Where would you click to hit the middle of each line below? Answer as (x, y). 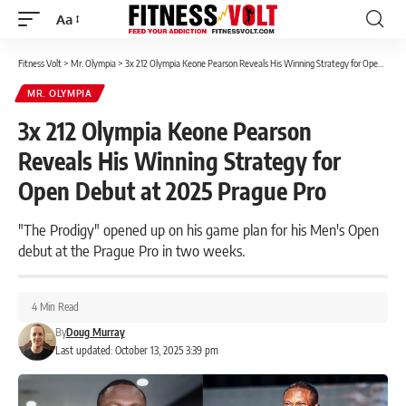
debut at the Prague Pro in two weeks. (131, 250)
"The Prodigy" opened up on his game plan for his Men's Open (198, 229)
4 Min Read (55, 307)
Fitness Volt (40, 63)
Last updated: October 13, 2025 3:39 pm (136, 350)
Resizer (77, 52)
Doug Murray (95, 332)
